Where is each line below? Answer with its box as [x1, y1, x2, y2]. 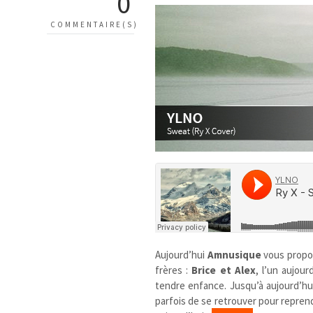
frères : [155, 263, 192, 277]
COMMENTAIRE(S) [50, 19, 138, 29]
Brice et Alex [191, 263, 256, 277]
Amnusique [207, 247, 261, 261]
